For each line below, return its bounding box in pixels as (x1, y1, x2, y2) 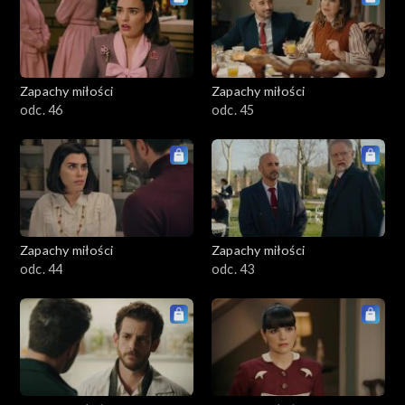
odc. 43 (212, 260, 255, 277)
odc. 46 (20, 101, 63, 118)
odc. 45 (212, 101, 255, 118)
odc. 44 (20, 260, 63, 277)
